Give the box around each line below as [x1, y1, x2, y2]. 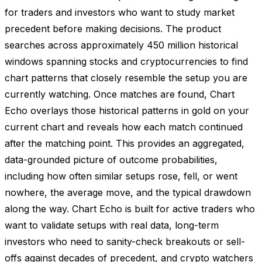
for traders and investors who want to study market [5, 6, 235, 18]
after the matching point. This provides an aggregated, [5, 137, 244, 149]
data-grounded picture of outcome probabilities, [5, 153, 218, 166]
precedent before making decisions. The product [5, 22, 221, 35]
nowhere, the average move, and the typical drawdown [5, 186, 251, 198]
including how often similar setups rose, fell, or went [5, 170, 237, 182]
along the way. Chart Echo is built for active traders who [5, 202, 255, 215]
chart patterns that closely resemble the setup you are [5, 71, 247, 84]
